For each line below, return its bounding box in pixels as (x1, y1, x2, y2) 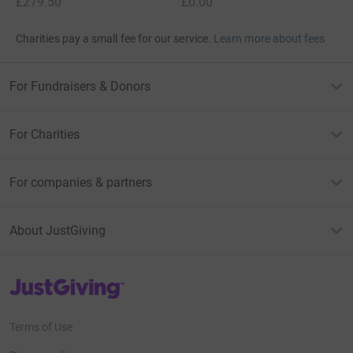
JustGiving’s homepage (9, 276, 123, 289)
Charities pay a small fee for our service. (16, 32, 211, 45)
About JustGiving (9, 222, 106, 238)
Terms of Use (9, 320, 72, 333)
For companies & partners (9, 174, 152, 190)
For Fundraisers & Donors (9, 78, 150, 94)
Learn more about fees (214, 32, 325, 45)
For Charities (9, 126, 80, 142)
